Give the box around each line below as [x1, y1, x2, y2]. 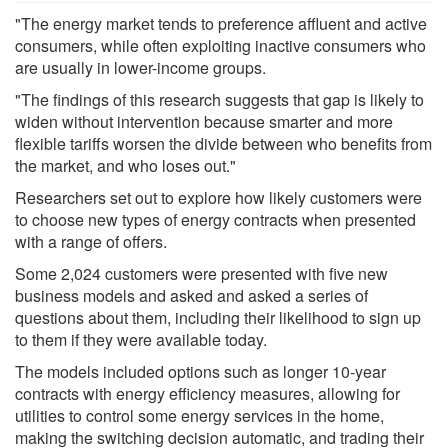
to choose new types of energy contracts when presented [15, 207, 416, 231]
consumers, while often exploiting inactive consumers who [15, 33, 426, 57]
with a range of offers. [15, 229, 167, 253]
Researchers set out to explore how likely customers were [15, 185, 422, 209]
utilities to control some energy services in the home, [15, 403, 384, 427]
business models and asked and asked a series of [15, 283, 368, 307]
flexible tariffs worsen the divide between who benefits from [15, 131, 432, 155]
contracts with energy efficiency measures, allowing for [15, 381, 400, 405]
